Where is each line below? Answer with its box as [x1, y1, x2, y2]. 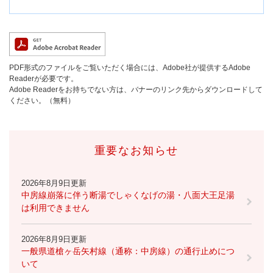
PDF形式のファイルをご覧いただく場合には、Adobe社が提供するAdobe [9, 63, 250, 73]
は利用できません [21, 203, 90, 213]
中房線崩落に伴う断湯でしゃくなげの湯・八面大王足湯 [21, 190, 235, 200]
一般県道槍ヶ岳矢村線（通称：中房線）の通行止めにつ [21, 246, 235, 257]
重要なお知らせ [94, 144, 179, 157]
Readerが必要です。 [9, 74, 78, 83]
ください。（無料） [9, 96, 75, 105]
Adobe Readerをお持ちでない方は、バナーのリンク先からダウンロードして [9, 85, 263, 94]
